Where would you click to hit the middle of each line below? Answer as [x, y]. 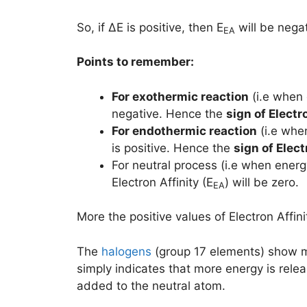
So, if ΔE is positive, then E [150, 27]
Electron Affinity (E [162, 182]
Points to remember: [135, 62]
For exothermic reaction [180, 96]
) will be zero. [262, 182]
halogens [126, 251]
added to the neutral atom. [151, 285]
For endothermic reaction [184, 131]
